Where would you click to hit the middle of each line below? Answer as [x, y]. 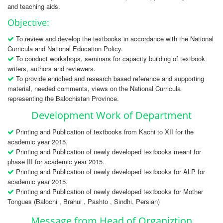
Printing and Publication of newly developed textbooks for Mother [109, 192]
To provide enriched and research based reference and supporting [109, 79]
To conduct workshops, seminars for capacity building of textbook [110, 59]
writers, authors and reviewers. [52, 69]
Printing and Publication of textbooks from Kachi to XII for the [104, 132]
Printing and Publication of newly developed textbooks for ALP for [110, 172]
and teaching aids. [34, 6]
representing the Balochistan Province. [63, 99]
